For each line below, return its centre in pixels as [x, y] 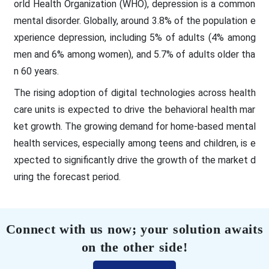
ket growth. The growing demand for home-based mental [134, 126]
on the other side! [134, 247]
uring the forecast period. [67, 177]
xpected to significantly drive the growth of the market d [134, 160]
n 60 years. [36, 71]
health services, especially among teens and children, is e [134, 143]
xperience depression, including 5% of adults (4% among [134, 37]
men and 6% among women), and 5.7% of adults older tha [134, 54]
